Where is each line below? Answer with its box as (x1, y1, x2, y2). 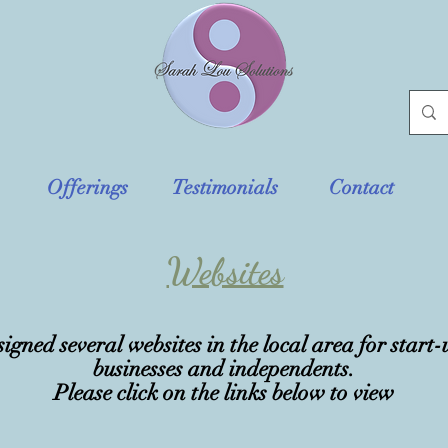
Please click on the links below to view (53, 378, 394, 406)
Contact (329, 174, 394, 200)
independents (228, 354, 349, 382)
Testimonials (171, 174, 278, 200)
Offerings (47, 174, 128, 200)
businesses (92, 354, 188, 382)
